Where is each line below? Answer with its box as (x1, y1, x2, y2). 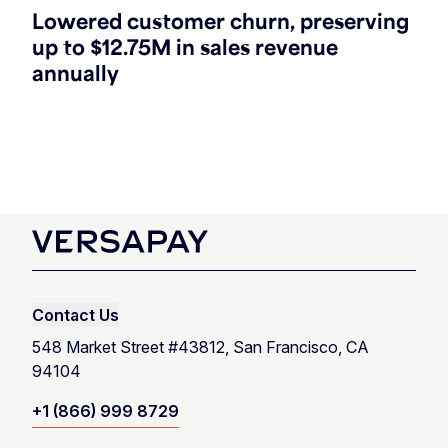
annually (32, 59, 119, 86)
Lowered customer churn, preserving (32, 7, 409, 34)
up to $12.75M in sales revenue (32, 33, 338, 60)
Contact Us (32, 305, 119, 326)
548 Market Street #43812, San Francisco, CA (32, 337, 369, 358)
